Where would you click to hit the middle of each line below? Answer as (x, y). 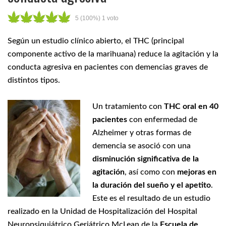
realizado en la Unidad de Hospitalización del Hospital (102, 211)
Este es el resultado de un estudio (151, 198)
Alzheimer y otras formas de (142, 133)
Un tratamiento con (128, 106)
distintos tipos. (34, 80)
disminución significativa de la (146, 159)
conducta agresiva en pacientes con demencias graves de (108, 67)
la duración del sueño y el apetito (152, 185)
